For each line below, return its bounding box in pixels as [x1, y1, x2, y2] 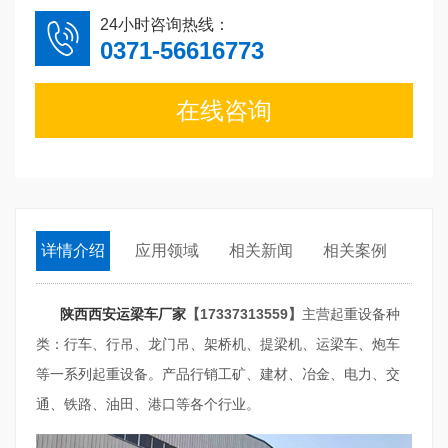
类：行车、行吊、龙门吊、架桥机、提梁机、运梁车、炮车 [36, 335, 400, 352]
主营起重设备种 [302, 305, 400, 322]
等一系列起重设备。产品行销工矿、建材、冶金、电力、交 [36, 365, 400, 382]
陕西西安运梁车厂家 [60, 305, 186, 322]
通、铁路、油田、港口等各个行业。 [36, 395, 260, 412]
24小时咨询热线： [100, 15, 230, 33]
